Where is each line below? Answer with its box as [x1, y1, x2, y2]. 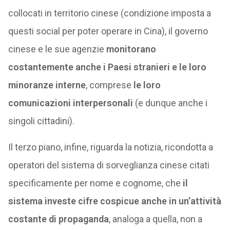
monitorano [106, 44, 156, 54]
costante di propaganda [8, 214, 109, 224]
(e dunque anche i [132, 98, 207, 108]
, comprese [85, 80, 131, 90]
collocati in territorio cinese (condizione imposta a [8, 8, 211, 18]
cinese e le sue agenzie [8, 44, 106, 54]
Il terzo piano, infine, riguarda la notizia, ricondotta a [8, 142, 213, 152]
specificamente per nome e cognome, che [8, 178, 183, 188]
